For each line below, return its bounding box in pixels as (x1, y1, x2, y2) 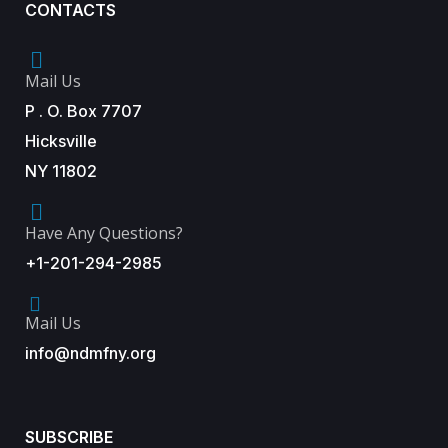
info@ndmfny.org (25, 343, 156, 364)
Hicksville (25, 131, 97, 152)
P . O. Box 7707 (25, 101, 142, 122)
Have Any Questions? (25, 222, 183, 245)
